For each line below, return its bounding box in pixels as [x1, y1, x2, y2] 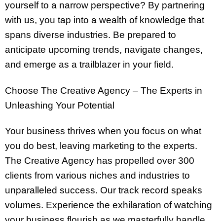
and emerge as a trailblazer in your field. [5, 59, 174, 70]
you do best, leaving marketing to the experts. [5, 141, 197, 151]
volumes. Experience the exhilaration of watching [5, 200, 212, 211]
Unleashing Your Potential [5, 100, 114, 110]
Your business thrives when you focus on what [5, 126, 201, 137]
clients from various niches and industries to [5, 170, 190, 181]
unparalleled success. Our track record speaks [5, 185, 202, 196]
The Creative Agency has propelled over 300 [5, 155, 194, 166]
